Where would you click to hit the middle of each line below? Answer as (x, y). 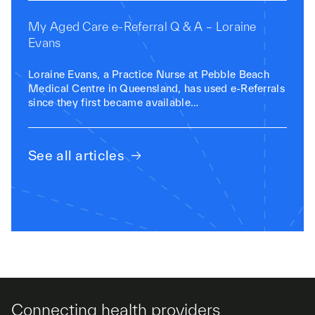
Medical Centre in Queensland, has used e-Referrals (156, 88)
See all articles (76, 155)
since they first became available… (114, 102)
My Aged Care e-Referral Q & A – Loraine (142, 26)
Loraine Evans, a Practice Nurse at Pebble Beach (149, 74)
